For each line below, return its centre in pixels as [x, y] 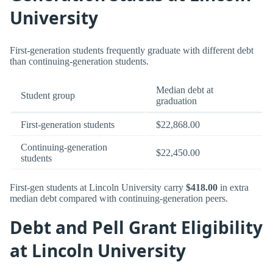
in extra [233, 188]
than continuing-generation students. [79, 61]
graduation [176, 101]
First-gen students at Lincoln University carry [98, 188]
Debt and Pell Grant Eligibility [136, 228]
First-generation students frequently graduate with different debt [132, 50]
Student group [48, 96]
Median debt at [185, 90]
